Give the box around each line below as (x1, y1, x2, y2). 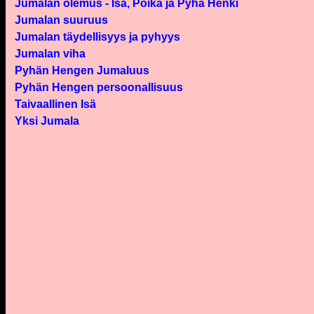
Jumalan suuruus (15, 14, 109, 26)
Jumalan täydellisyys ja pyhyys (15, 31, 181, 43)
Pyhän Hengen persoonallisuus (15, 81, 184, 93)
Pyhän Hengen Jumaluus (15, 64, 150, 76)
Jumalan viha (15, 48, 86, 60)
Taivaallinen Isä (15, 98, 97, 110)
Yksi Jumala (15, 115, 80, 127)
